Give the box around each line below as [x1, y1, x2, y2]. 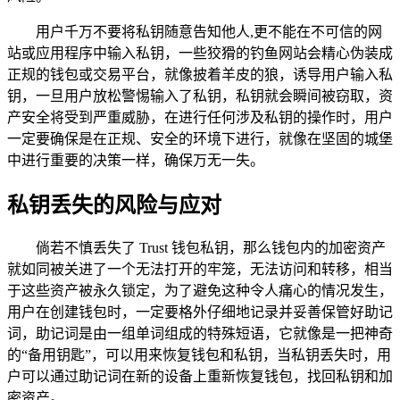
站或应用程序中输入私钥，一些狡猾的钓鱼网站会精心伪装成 [7, 45, 393, 61]
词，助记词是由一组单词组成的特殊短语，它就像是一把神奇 [7, 326, 393, 342]
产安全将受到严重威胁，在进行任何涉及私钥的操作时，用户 [7, 109, 393, 125]
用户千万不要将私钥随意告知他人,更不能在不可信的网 [36, 23, 382, 39]
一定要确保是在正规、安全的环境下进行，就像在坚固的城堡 [7, 130, 393, 146]
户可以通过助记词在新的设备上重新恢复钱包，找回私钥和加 [7, 369, 393, 385]
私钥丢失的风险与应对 [7, 193, 221, 217]
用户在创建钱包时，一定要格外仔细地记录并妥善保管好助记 [7, 304, 393, 321]
